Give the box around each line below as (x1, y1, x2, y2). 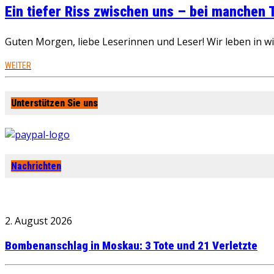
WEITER (5, 61, 31, 71)
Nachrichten (11, 160, 61, 172)
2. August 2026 (5, 214, 72, 228)
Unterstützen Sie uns (11, 97, 98, 109)
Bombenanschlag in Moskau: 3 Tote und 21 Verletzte (5, 239, 257, 253)
